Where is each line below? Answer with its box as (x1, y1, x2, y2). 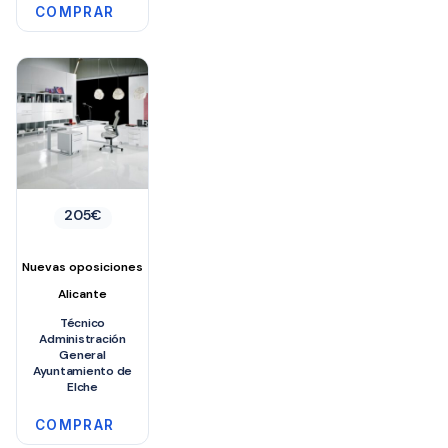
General (59, 346, 106, 363)
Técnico (59, 314, 106, 331)
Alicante (58, 285, 108, 302)
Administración (39, 330, 126, 347)
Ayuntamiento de (32, 362, 133, 379)
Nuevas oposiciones (22, 258, 144, 275)
